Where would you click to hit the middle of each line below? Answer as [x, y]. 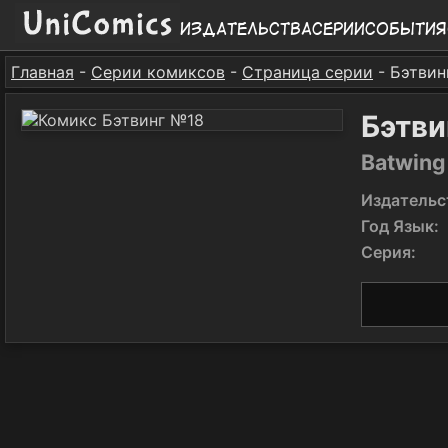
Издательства [246, 28]
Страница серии [307, 72]
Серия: [388, 252]
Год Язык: [400, 226]
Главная [42, 72]
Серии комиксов [158, 72]
